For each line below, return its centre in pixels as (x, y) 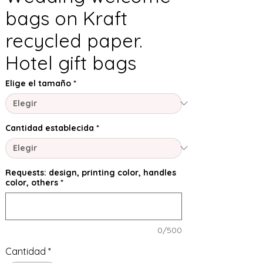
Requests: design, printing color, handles (91, 172)
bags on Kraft (66, 18)
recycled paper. (74, 40)
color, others (32, 182)
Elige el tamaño (38, 83)
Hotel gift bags (71, 63)
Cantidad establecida (50, 128)
